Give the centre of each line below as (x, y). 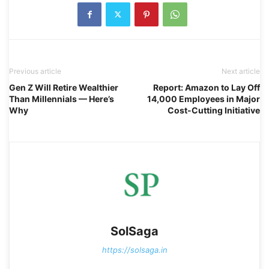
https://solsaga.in (134, 249)
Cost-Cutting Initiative (214, 110)
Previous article (35, 71)
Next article (241, 71)
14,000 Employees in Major (204, 98)
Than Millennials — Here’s (62, 98)
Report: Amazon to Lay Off (207, 87)
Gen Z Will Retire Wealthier (64, 87)
